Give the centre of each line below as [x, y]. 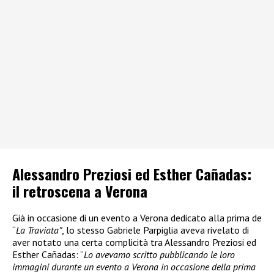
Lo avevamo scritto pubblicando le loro [159, 254]
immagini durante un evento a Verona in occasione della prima [134, 266]
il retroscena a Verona [80, 191]
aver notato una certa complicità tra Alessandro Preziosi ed [134, 242]
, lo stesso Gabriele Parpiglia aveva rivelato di [155, 230]
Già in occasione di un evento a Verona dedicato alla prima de [137, 217]
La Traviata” [39, 230]
